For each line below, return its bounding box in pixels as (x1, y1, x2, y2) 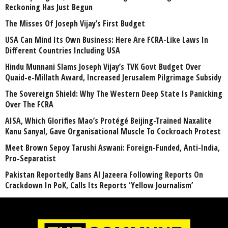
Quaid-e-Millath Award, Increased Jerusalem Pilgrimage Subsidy (5, 72, 221, 83)
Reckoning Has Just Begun (5, 2, 93, 13)
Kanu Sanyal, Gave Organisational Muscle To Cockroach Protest (5, 126, 221, 137)
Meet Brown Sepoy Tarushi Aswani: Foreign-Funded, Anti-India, (5, 142, 220, 154)
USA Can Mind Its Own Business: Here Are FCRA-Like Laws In (5, 34, 208, 46)
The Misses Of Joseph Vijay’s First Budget (5, 18, 145, 30)
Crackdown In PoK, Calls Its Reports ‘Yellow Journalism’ (5, 180, 193, 191)
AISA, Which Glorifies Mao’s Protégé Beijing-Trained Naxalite (5, 115, 212, 127)
